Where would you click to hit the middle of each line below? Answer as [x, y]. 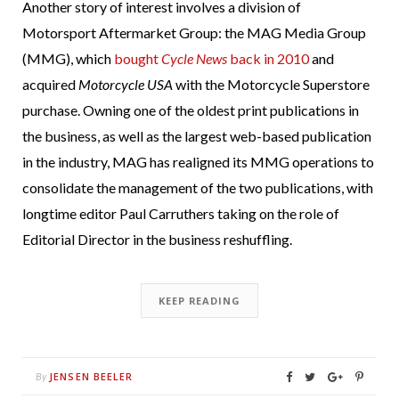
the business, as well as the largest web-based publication [197, 136]
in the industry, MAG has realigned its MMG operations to [198, 162]
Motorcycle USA [126, 85]
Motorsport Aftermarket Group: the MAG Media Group [194, 33]
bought [138, 59]
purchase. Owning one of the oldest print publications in [191, 110]
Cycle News [194, 59]
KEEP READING [199, 301]
